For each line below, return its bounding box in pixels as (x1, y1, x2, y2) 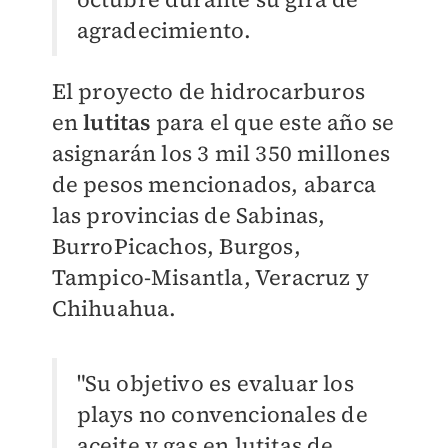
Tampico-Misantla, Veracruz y (51, 262, 370, 293)
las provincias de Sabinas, (51, 200, 326, 231)
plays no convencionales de (76, 399, 368, 430)
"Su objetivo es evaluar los (76, 368, 354, 399)
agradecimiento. (76, 15, 257, 46)
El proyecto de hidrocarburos (51, 76, 366, 107)
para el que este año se (150, 107, 395, 138)
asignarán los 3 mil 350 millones (51, 138, 390, 169)
